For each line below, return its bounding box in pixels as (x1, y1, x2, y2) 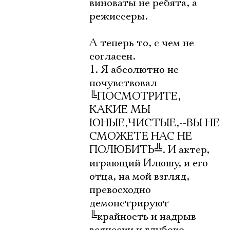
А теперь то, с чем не (89, 36, 194, 50)
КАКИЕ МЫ (89, 103, 150, 117)
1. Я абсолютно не (89, 63, 179, 76)
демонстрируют (89, 197, 169, 210)
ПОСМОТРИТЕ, (97, 90, 181, 103)
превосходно (89, 183, 151, 197)
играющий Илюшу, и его (89, 157, 208, 170)
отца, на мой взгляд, (89, 170, 189, 183)
